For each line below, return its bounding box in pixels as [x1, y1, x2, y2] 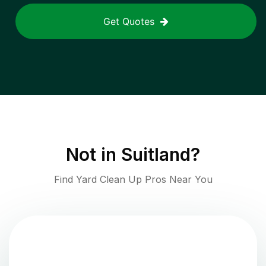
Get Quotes [103, 15, 154, 28]
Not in [66, 144, 121, 166]
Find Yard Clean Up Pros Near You [53, 173, 213, 186]
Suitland [121, 144, 191, 166]
